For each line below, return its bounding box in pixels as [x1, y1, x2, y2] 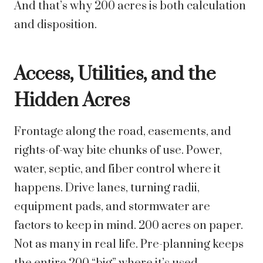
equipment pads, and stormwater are [14, 200, 210, 215]
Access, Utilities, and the [14, 62, 216, 87]
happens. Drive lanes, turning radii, [14, 181, 200, 196]
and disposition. [14, 18, 97, 33]
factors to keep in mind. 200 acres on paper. [14, 218, 243, 234]
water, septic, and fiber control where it [14, 162, 221, 177]
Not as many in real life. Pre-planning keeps [14, 237, 244, 252]
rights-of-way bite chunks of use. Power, [14, 143, 222, 159]
